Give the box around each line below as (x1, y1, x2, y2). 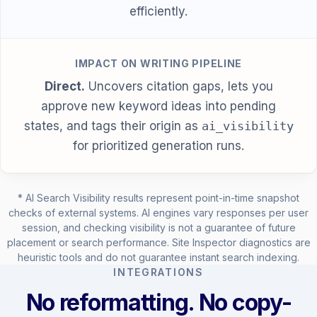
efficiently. (129, 4, 188, 18)
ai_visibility (201, 118, 294, 133)
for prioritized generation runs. (73, 138, 244, 153)
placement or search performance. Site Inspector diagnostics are (6, 236, 311, 248)
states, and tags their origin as (23, 118, 202, 133)
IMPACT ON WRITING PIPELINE (74, 57, 243, 69)
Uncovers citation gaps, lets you (84, 79, 273, 93)
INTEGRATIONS (113, 265, 204, 278)
